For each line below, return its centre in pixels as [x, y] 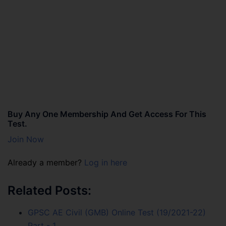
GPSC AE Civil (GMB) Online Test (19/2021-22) [117, 212]
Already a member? [46, 162]
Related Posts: [49, 190]
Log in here [106, 162]
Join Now [26, 139]
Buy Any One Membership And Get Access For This [107, 114]
